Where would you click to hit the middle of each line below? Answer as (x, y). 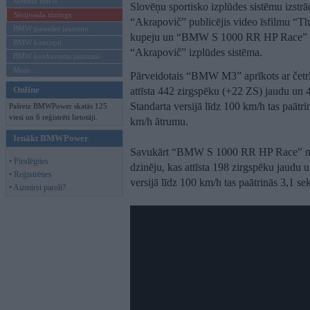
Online (26, 90)
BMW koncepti (37, 42)
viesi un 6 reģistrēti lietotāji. (53, 117)
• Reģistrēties (30, 174)
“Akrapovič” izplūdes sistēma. (196, 53)
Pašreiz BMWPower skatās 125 (58, 106)
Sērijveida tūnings (43, 15)
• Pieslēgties (29, 161)
